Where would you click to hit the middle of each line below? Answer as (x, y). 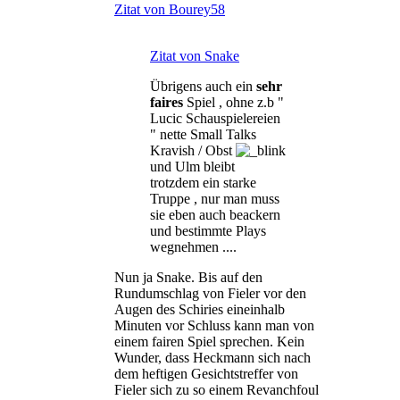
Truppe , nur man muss (215, 198)
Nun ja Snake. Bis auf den (188, 277)
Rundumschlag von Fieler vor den (210, 293)
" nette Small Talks (203, 134)
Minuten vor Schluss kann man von (214, 325)
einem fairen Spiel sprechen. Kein (209, 341)
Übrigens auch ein (203, 86)
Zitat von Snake (195, 55)
